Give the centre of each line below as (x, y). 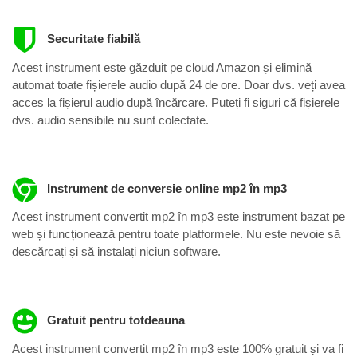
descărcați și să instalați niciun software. (116, 252)
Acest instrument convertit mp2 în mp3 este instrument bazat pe (178, 217)
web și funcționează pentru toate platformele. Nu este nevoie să (176, 234)
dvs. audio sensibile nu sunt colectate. (110, 120)
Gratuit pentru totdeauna (114, 320)
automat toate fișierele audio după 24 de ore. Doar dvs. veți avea (178, 84)
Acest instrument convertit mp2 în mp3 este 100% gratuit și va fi (178, 348)
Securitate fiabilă (92, 39)
